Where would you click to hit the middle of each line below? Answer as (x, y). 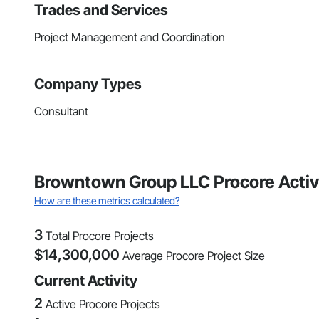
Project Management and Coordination (130, 37)
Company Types (88, 84)
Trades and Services (101, 10)
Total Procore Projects (100, 236)
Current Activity (86, 281)
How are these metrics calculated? (107, 201)
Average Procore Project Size (194, 256)
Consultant (61, 111)
